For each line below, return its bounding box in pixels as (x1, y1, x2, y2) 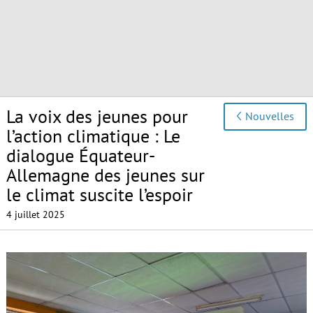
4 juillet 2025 (6, 208, 65, 221)
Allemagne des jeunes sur (6, 163, 205, 187)
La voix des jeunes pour (6, 104, 188, 128)
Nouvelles (245, 109, 295, 124)
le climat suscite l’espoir (6, 182, 193, 206)
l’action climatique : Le (6, 124, 180, 147)
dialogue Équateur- (6, 143, 155, 167)
